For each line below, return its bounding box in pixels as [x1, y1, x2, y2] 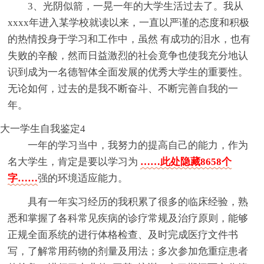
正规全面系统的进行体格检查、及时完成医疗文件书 [8, 229, 239, 241]
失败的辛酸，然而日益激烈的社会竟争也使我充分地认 [8, 50, 249, 62]
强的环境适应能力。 [38, 173, 128, 184]
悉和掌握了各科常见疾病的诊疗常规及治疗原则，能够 [8, 213, 249, 225]
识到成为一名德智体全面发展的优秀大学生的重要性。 [8, 67, 249, 78]
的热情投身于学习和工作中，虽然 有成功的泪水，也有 [8, 34, 251, 45]
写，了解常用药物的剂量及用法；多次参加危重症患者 [8, 246, 249, 258]
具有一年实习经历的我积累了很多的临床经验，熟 [28, 196, 249, 208]
